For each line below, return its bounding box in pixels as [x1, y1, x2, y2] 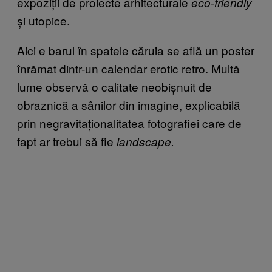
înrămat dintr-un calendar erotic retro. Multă [17, 59, 240, 76]
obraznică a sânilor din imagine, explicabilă [17, 96, 240, 113]
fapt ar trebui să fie [17, 132, 117, 149]
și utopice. [17, 12, 70, 29]
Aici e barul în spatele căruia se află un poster [17, 41, 254, 58]
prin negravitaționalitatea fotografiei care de [17, 114, 242, 131]
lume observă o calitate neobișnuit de [17, 78, 212, 95]
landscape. [117, 133, 174, 149]
